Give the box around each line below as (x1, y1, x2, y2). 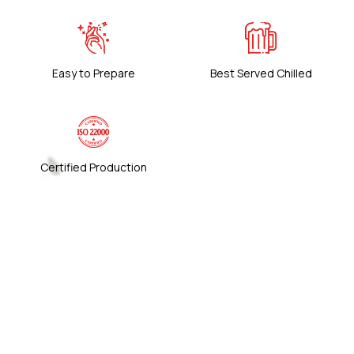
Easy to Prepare (51, 66, 135, 81)
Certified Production (40, 160, 147, 175)
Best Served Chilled (209, 66, 312, 81)
